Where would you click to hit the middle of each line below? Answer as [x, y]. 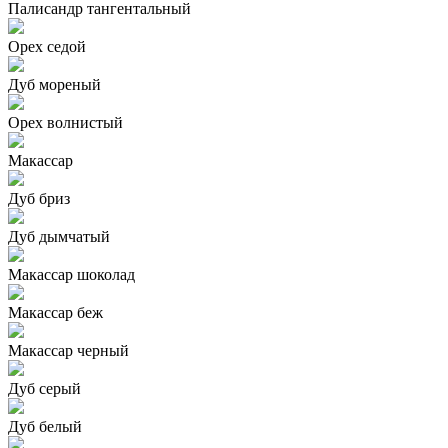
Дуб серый [44, 388]
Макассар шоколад [71, 274]
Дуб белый [45, 426]
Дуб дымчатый [59, 236]
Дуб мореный [54, 84]
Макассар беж [55, 312]
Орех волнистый [65, 122]
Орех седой [47, 46]
